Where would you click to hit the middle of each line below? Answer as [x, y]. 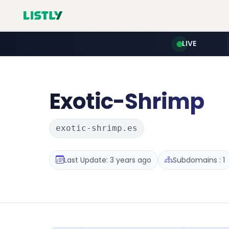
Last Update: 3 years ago [108, 160]
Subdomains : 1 [199, 160]
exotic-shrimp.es [97, 128]
